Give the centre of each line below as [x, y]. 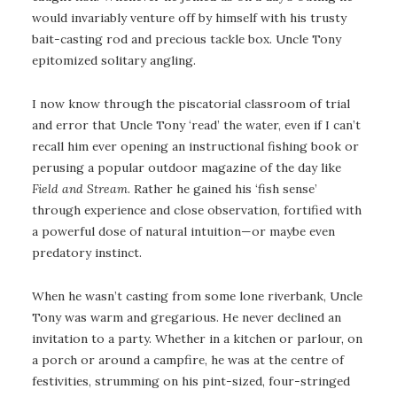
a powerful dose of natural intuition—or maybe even [183, 231]
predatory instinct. [87, 252]
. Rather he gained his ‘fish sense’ [222, 188]
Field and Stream [80, 188]
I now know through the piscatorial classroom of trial [191, 103]
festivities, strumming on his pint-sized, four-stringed [191, 381]
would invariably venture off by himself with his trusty [189, 18]
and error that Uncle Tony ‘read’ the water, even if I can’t [196, 125]
